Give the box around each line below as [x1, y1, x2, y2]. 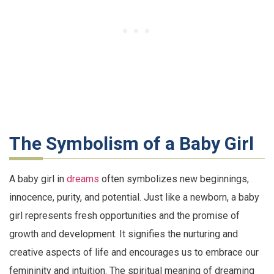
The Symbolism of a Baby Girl [9, 132, 254, 154]
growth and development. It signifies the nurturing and [9, 228, 238, 240]
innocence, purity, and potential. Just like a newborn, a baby [9, 191, 259, 203]
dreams [67, 172, 99, 185]
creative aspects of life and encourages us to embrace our [9, 246, 259, 258]
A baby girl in [9, 172, 67, 185]
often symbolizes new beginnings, [99, 172, 249, 185]
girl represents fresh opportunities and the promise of [9, 209, 240, 221]
